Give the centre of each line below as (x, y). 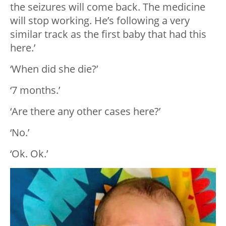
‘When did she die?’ (54, 69)
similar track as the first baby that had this (108, 34)
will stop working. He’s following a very (100, 21)
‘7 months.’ (35, 90)
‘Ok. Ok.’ (29, 154)
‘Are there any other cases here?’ (85, 111)
